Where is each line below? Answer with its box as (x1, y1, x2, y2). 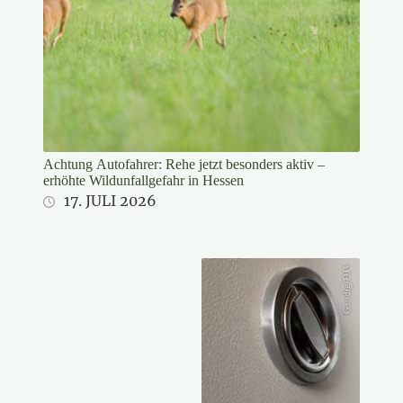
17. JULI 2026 (63, 191, 157, 210)
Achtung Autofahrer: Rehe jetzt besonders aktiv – (43, 156, 325, 172)
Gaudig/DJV (341, 263, 353, 315)
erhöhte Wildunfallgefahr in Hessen (43, 172, 244, 188)
